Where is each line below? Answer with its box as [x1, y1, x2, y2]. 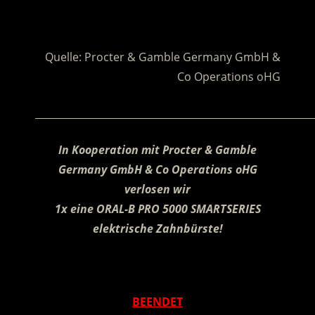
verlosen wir [124, 181, 191, 198]
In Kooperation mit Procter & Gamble [58, 142, 257, 158]
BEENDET [132, 294, 183, 310]
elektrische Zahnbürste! [92, 221, 223, 237]
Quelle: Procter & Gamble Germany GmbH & [44, 49, 281, 65]
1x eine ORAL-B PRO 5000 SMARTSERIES [54, 201, 261, 217]
